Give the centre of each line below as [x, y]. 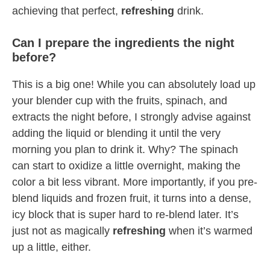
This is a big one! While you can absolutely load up [134, 85]
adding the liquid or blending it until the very [116, 133]
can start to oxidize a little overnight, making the [126, 166]
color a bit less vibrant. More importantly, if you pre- [135, 182]
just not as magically [62, 231]
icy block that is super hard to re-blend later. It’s [125, 215]
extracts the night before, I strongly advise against [131, 117]
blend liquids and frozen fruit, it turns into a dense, [132, 199]
